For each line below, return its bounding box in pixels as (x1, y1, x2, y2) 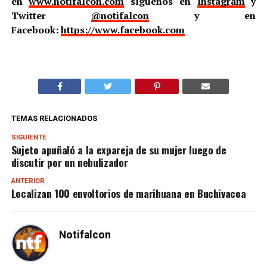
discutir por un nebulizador (11, 154, 128, 170)
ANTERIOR (11, 176, 45, 185)
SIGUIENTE (11, 133, 46, 141)
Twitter (11, 8, 91, 22)
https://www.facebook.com (60, 23, 185, 36)
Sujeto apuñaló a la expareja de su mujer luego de (11, 141, 226, 157)
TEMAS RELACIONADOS (11, 113, 97, 123)
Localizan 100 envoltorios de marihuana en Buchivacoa (11, 185, 246, 201)
